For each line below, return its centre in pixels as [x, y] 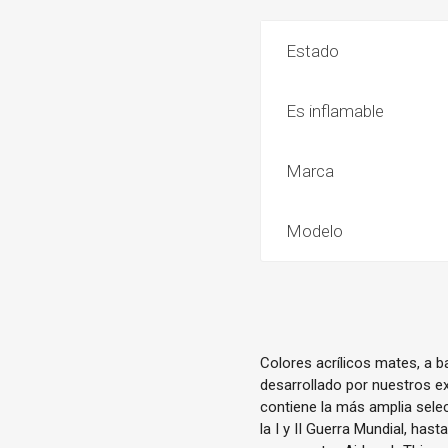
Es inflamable [335, 111]
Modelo [315, 231]
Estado [313, 51]
